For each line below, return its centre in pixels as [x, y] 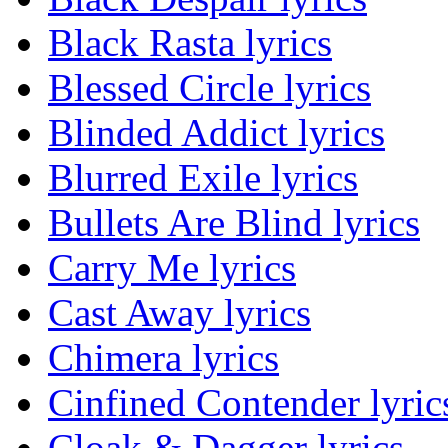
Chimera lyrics [163, 358]
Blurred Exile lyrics [203, 178]
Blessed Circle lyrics [209, 88]
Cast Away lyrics [179, 313]
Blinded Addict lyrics [216, 133]
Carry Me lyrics [172, 268]
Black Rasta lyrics [190, 43]
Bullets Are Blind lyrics [234, 223]
